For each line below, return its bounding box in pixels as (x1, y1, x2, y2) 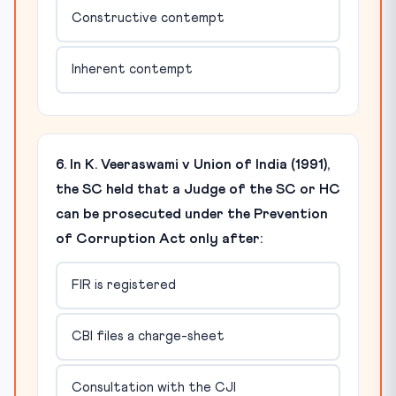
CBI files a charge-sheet (71, 330, 225, 344)
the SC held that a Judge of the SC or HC (56, 181, 340, 196)
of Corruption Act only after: (56, 231, 263, 246)
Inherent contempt (71, 63, 193, 77)
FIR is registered (71, 278, 176, 293)
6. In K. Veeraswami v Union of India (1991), (56, 156, 330, 171)
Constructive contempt (71, 11, 225, 26)
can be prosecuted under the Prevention (56, 206, 328, 221)
